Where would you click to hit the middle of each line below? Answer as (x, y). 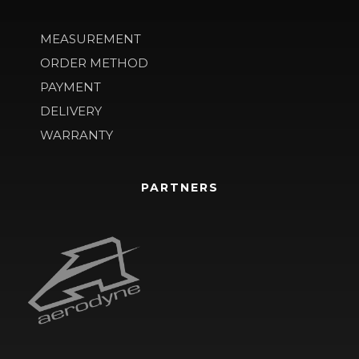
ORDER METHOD (94, 63)
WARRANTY (77, 135)
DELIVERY (71, 111)
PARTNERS (179, 188)
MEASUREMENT (91, 39)
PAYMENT (71, 87)
